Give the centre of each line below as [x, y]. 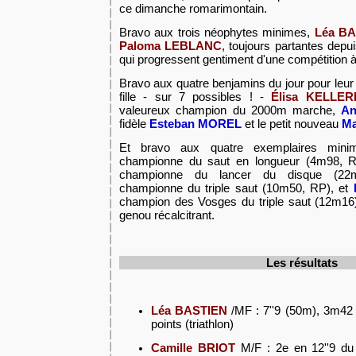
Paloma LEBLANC [171, 46]
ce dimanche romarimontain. [193, 8]
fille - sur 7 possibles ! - [195, 97]
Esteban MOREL [195, 124]
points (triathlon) [192, 324]
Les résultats [302, 263]
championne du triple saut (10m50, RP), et [236, 188]
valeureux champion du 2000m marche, [230, 110]
